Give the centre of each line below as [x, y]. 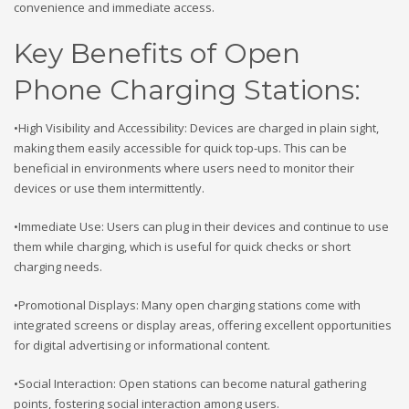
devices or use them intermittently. [109, 188]
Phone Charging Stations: [187, 89]
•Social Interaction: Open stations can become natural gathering [190, 383]
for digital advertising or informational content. [142, 345]
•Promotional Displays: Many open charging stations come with [187, 304]
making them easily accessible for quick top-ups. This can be [180, 147]
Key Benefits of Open [157, 53]
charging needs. [58, 266]
